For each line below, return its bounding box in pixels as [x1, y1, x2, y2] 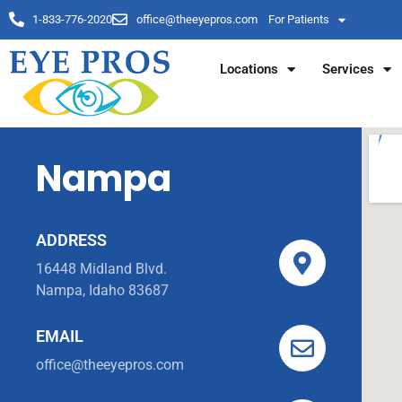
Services [322, 61, 375, 77]
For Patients [267, 13, 329, 26]
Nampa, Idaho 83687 [36, 282, 170, 300]
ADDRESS [36, 231, 108, 250]
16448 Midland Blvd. [36, 260, 168, 278]
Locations [220, 61, 279, 77]
